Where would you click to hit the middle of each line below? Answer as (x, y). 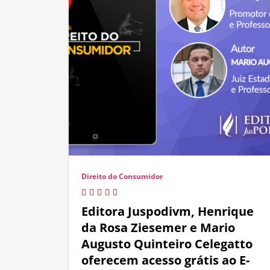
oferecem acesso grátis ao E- (165, 260)
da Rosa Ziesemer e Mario (158, 228)
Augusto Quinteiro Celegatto (167, 244)
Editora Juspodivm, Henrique (168, 212)
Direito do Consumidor (122, 177)
